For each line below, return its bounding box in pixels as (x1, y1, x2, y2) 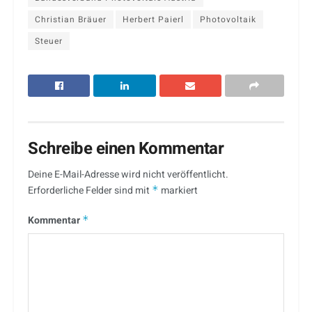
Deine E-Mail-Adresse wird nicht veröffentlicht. (28, 167, 228, 182)
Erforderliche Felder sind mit (28, 183, 152, 198)
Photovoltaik (200, 13, 256, 26)
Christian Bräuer (35, 13, 107, 26)
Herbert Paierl (123, 13, 184, 26)
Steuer (35, 35, 63, 48)
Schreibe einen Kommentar (28, 136, 224, 162)
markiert (159, 183, 198, 198)
